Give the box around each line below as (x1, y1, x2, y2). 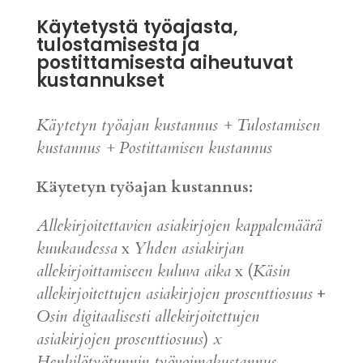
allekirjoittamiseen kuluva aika (36, 260, 231, 282)
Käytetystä (36, 15, 139, 40)
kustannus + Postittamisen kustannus (36, 137, 272, 159)
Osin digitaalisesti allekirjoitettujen (36, 305, 259, 327)
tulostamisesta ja (36, 32, 200, 58)
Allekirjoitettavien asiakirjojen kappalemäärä (36, 215, 322, 237)
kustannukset (36, 68, 164, 93)
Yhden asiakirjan (133, 237, 244, 259)
